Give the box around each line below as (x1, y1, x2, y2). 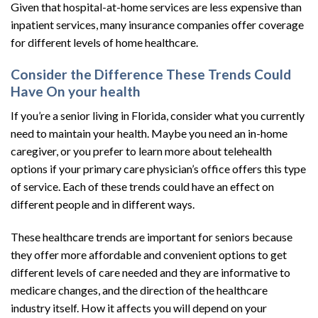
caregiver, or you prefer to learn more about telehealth (11, 144, 272, 158)
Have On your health (11, 82, 141, 99)
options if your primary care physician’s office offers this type (11, 162, 306, 176)
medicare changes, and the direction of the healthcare (11, 283, 268, 297)
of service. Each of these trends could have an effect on (11, 180, 274, 194)
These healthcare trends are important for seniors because (11, 230, 292, 244)
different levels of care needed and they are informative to (11, 265, 290, 280)
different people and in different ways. (11, 197, 197, 212)
